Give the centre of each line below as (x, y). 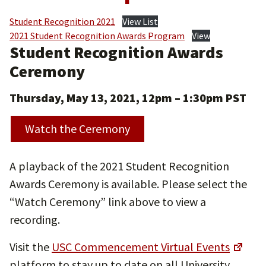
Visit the (31, 247)
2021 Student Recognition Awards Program (97, 36)
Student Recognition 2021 (62, 21)
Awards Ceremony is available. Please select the (128, 184)
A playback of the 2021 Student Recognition (119, 166)
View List (140, 21)
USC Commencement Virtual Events (141, 247)
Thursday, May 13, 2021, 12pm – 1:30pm (116, 98)
